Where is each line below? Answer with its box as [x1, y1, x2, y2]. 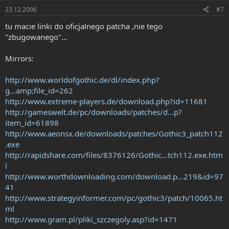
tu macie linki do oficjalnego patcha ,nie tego [5, 20, 163, 31]
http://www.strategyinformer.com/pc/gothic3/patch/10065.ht [5, 192, 222, 203]
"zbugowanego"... [5, 31, 67, 42]
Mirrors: [5, 53, 34, 63]
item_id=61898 [5, 117, 59, 128]
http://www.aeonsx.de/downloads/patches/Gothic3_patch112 [5, 128, 223, 139]
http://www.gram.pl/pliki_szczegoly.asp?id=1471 [5, 214, 177, 224]
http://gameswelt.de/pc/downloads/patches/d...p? [5, 106, 182, 117]
